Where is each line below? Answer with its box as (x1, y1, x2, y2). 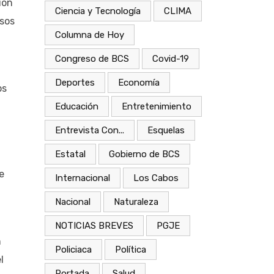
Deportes (55, 76, 95, 88)
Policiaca (55, 243, 92, 255)
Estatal (55, 148, 86, 160)
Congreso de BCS (55, 53, 129, 64)
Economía (118, 76, 160, 88)
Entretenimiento (122, 100, 191, 112)
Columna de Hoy (55, 29, 124, 40)
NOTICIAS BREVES (55, 220, 133, 231)
